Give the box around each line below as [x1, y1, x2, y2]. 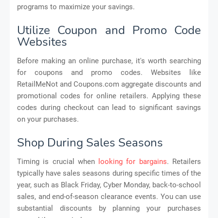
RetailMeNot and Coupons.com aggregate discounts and [17, 79, 201, 89]
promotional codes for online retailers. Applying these [17, 91, 201, 100]
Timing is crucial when [17, 157, 99, 166]
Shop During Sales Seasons [17, 134, 163, 150]
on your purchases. [17, 114, 79, 124]
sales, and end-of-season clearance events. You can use [17, 192, 201, 201]
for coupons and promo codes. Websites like [17, 68, 201, 77]
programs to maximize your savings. [17, 2, 135, 11]
